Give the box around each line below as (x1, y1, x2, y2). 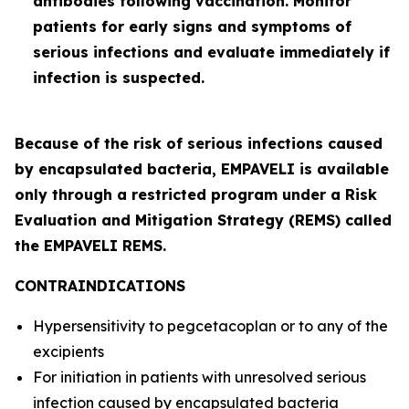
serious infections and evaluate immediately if (33, 43, 390, 61)
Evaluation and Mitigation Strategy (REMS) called (15, 211, 392, 229)
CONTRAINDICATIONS (15, 277, 185, 295)
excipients (33, 342, 108, 361)
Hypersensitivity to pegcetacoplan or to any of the (33, 317, 388, 335)
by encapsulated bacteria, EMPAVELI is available (15, 160, 389, 178)
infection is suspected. (33, 68, 204, 87)
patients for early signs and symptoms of (33, 17, 351, 36)
